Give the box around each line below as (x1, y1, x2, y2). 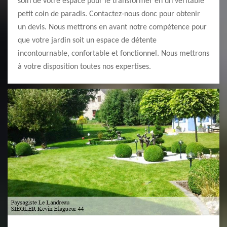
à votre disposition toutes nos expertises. (18, 63, 151, 71)
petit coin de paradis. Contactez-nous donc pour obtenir (18, 10, 200, 18)
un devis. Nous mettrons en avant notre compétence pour (18, 23, 207, 31)
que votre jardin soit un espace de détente (18, 36, 157, 45)
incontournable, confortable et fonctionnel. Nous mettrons (18, 50, 209, 58)
